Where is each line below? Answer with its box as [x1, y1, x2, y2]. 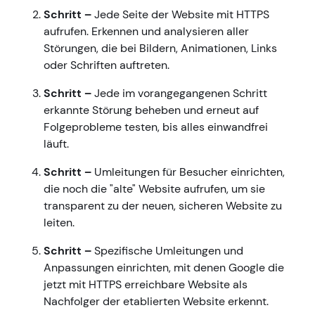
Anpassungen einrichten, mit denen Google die [44, 260, 284, 276]
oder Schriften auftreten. [44, 58, 169, 73]
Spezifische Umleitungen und [91, 243, 243, 259]
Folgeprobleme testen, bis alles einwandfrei [44, 120, 268, 135]
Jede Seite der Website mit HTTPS [91, 7, 269, 22]
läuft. [44, 136, 69, 152]
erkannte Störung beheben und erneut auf [44, 103, 259, 118]
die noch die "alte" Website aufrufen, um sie [44, 181, 265, 197]
